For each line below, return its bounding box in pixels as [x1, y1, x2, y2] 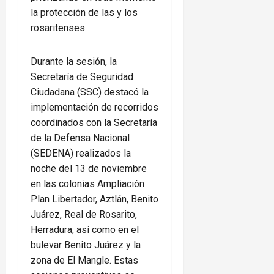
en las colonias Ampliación [31, 178, 144, 190]
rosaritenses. [31, 22, 87, 34]
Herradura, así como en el [31, 224, 139, 236]
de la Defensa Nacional [31, 132, 130, 144]
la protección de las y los [31, 7, 138, 19]
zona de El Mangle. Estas [31, 254, 138, 267]
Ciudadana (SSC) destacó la [31, 86, 149, 98]
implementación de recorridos [31, 102, 158, 114]
